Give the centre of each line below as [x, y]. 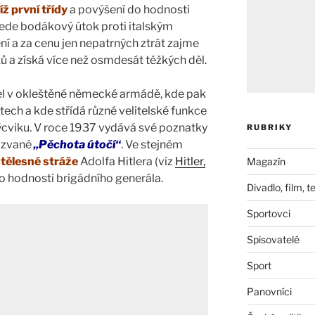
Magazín [266, 161]
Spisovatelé [273, 239]
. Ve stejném [152, 145]
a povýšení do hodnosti [129, 10]
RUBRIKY [269, 127]
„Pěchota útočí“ [77, 145]
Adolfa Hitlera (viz [127, 162]
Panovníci [269, 291]
